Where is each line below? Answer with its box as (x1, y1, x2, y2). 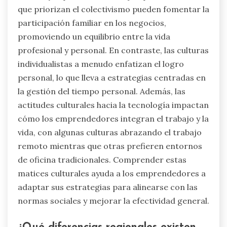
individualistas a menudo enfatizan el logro (18, 58, 184, 69)
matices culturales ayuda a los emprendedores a (18, 168, 206, 178)
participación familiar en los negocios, (18, 17, 166, 28)
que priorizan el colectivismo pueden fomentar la (18, 4, 209, 14)
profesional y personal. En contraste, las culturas (18, 45, 209, 55)
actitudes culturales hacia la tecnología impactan (18, 99, 209, 110)
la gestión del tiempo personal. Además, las (18, 86, 185, 96)
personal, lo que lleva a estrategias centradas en (18, 72, 206, 83)
